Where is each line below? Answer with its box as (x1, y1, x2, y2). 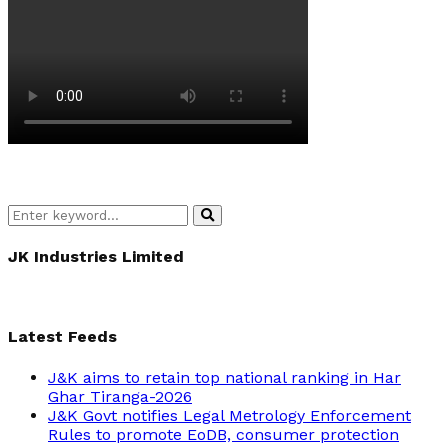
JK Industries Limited (8, 246, 184, 266)
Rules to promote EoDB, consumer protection (48, 424, 399, 444)
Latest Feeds (8, 327, 117, 347)
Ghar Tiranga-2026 (48, 386, 192, 406)
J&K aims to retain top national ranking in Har (48, 367, 401, 387)
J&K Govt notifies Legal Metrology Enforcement (48, 405, 411, 425)
